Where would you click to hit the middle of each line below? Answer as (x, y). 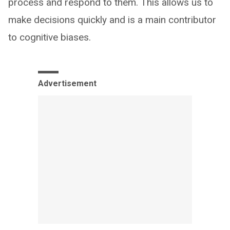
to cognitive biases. (50, 37)
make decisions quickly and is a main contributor (112, 20)
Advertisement (67, 83)
